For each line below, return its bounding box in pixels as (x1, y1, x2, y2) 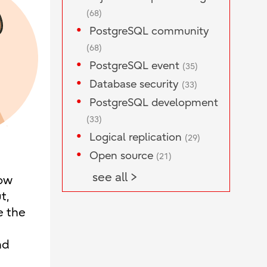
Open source (89, 150, 156, 163)
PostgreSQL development (89, 97, 218, 110)
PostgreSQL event (89, 60, 182, 73)
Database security (89, 78, 182, 91)
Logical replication (89, 131, 185, 144)
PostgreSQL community (89, 25, 209, 38)
